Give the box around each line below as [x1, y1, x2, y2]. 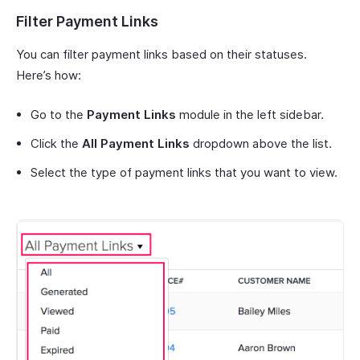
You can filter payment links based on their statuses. [16, 47, 307, 62]
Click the [31, 136, 82, 151]
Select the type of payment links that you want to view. [31, 165, 337, 180]
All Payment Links [82, 136, 190, 151]
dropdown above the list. [190, 136, 332, 151]
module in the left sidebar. [176, 107, 324, 122]
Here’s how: [16, 67, 81, 83]
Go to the [31, 107, 87, 122]
